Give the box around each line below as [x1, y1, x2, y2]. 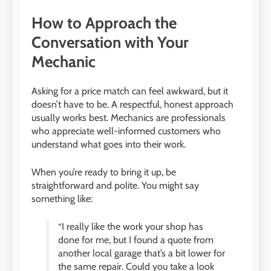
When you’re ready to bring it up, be [31, 166, 176, 178]
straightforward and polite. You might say [31, 179, 199, 191]
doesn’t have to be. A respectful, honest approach [31, 98, 233, 110]
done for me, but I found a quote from [58, 233, 214, 246]
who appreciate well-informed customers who [31, 125, 221, 137]
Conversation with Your [31, 32, 189, 52]
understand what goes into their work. [31, 138, 186, 150]
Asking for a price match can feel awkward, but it [31, 85, 228, 97]
